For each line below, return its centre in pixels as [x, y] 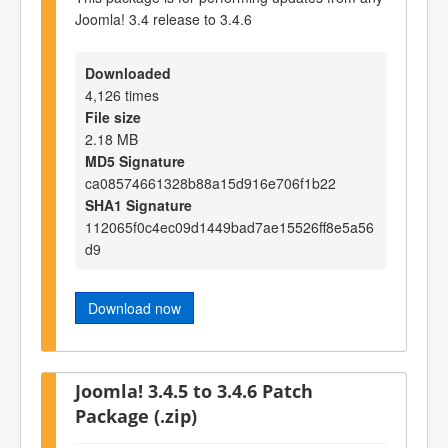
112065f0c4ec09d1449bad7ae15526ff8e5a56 [229, 227]
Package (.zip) [136, 416]
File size [113, 117]
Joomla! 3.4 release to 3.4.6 [163, 18]
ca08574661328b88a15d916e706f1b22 [210, 183]
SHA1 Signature [138, 205]
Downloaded [128, 73]
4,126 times [122, 95]
